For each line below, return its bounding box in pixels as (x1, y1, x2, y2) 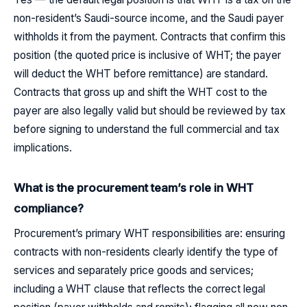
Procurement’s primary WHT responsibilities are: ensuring (14, 227, 285, 241)
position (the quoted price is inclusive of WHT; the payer (14, 49, 281, 62)
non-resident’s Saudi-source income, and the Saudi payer (14, 12, 284, 25)
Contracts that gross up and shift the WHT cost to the (14, 86, 267, 99)
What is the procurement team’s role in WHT (14, 180, 254, 195)
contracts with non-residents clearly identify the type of (14, 245, 278, 259)
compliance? (14, 201, 84, 215)
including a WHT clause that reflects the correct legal (14, 282, 265, 296)
